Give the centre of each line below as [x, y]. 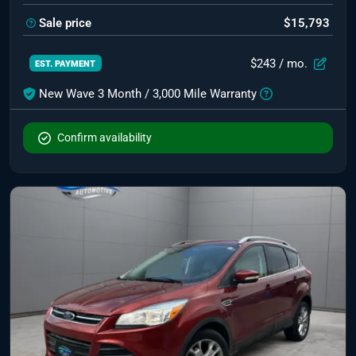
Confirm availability [104, 137]
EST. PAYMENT [66, 64]
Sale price [65, 23]
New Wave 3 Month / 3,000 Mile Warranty [148, 93]
